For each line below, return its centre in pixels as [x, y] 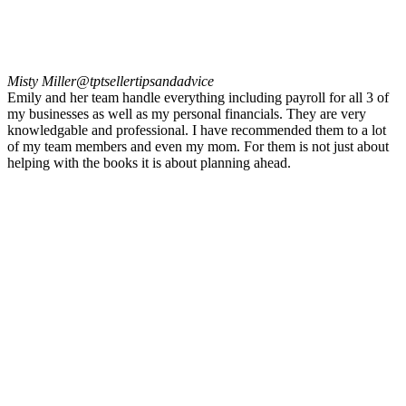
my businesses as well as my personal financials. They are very [187, 114]
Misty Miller [42, 82]
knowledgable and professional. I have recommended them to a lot [197, 130]
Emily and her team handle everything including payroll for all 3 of [198, 98]
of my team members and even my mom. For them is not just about [198, 147]
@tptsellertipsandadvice [145, 82]
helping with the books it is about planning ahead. [149, 163]
